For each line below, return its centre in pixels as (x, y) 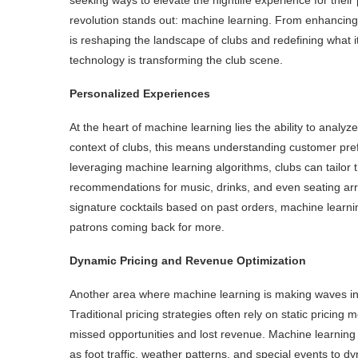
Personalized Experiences (140, 93)
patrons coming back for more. (147, 227)
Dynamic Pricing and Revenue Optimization (188, 260)
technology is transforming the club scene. (176, 60)
